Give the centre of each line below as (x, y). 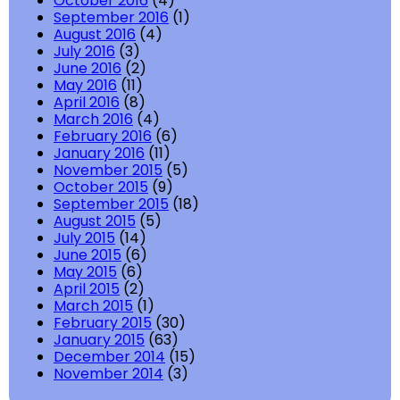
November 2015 (108, 171)
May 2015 (85, 272)
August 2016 (95, 35)
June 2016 (87, 69)
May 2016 (85, 86)
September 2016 (111, 18)
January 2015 (99, 340)
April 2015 (87, 289)
